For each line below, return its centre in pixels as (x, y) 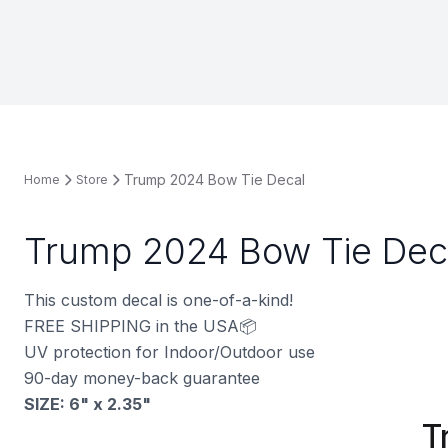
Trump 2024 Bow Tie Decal (214, 179)
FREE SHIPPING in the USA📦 (140, 325)
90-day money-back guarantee (142, 377)
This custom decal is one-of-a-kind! (158, 299)
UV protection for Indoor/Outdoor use (169, 351)
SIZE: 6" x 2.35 (83, 403)
